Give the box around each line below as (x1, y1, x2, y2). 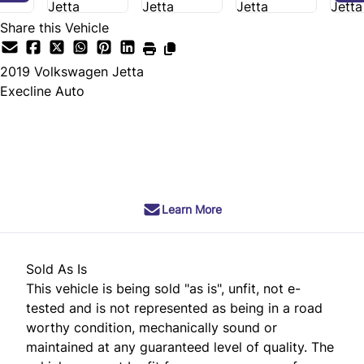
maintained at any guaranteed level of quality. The (26, 338, 334, 355)
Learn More (162, 201, 222, 216)
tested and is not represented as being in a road (26, 299, 323, 316)
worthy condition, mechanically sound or (26, 318, 277, 336)
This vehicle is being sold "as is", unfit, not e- (26, 279, 301, 297)
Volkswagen (34, 63, 108, 80)
